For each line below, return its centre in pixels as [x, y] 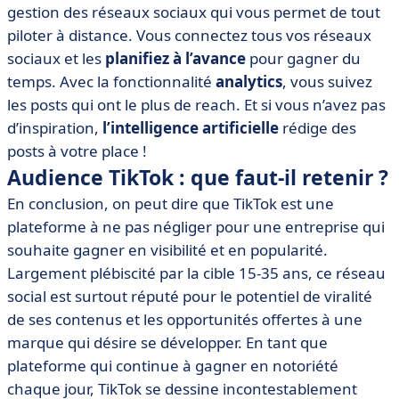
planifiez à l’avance [175, 58]
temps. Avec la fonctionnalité [111, 81]
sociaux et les [56, 58]
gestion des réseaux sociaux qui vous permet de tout [194, 12]
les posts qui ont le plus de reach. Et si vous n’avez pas [196, 105]
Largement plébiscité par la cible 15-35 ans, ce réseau [196, 273]
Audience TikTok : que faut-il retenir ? [198, 177]
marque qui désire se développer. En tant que [167, 342]
